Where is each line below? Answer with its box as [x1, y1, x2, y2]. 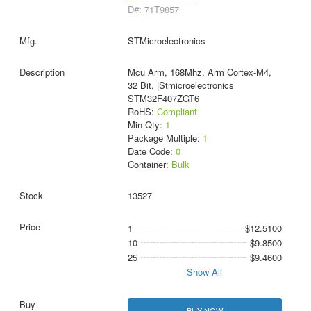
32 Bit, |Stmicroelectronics [127, 78, 234, 92]
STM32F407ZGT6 [127, 92, 199, 106]
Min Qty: [127, 118, 165, 132]
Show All [187, 265, 223, 279]
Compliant [156, 105, 197, 119]
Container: [127, 158, 171, 171]
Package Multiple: [127, 131, 203, 145]
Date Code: [127, 144, 176, 158]
